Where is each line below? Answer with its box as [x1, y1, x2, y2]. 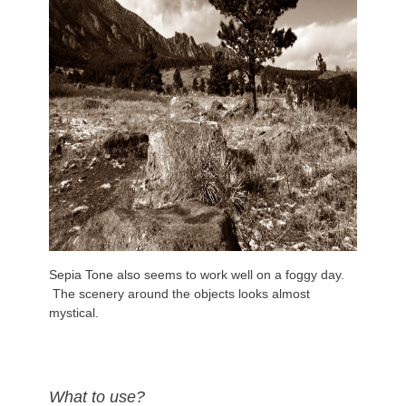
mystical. [49, 304, 99, 320]
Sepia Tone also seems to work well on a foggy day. [49, 266, 344, 282]
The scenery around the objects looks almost [49, 285, 310, 301]
